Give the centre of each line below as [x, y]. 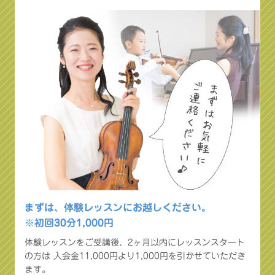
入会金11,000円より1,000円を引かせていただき [148, 256]
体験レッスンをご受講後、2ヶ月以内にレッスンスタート [135, 243]
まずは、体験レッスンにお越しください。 [118, 208]
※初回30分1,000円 [69, 223]
